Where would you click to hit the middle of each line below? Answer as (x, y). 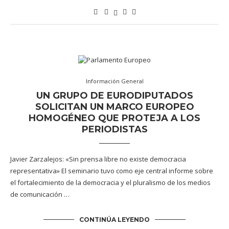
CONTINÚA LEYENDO (114, 220)
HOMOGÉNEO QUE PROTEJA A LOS (114, 118)
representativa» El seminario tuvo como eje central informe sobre (112, 171)
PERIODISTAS (114, 129)
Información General (114, 81)
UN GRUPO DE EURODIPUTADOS (114, 96)
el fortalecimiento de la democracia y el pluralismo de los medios (110, 182)
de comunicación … (40, 194)
